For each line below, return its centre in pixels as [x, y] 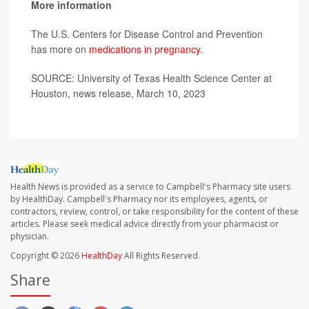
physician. [30, 236]
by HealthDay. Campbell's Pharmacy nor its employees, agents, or [139, 199]
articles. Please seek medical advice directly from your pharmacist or [144, 223]
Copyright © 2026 [46, 255]
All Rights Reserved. [161, 255]
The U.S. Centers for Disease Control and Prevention [147, 34]
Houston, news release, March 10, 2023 [118, 93]
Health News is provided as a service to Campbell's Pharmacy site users [150, 186]
